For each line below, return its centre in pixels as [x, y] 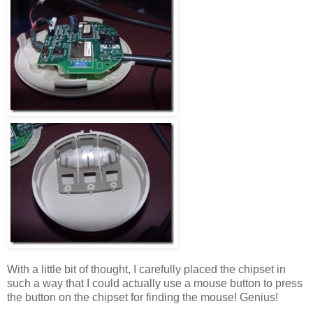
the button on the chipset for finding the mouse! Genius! [143, 297]
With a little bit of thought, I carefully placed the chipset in [146, 269]
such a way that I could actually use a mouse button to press [155, 283]
